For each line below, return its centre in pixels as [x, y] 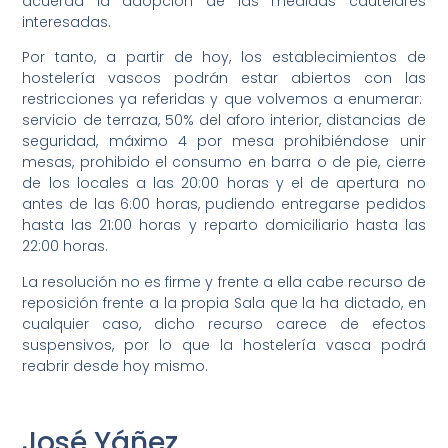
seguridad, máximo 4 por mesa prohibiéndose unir [224, 141]
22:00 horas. [65, 246]
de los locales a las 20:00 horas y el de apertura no [224, 183]
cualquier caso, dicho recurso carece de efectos [224, 323]
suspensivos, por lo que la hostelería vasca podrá [224, 344]
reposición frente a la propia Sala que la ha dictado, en [224, 302]
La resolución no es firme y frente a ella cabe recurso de [224, 281]
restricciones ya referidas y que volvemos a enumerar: [224, 99]
